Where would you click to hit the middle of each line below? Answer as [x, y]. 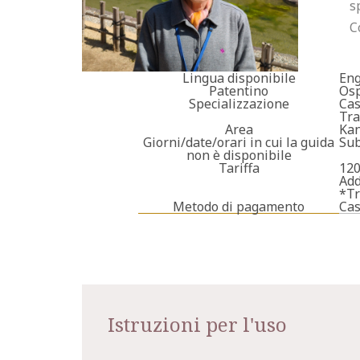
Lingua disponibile [239, 78]
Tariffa [239, 168]
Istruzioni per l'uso [197, 324]
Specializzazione [239, 104]
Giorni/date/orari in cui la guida [239, 142]
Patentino [239, 91]
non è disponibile [239, 155]
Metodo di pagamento [239, 207]
